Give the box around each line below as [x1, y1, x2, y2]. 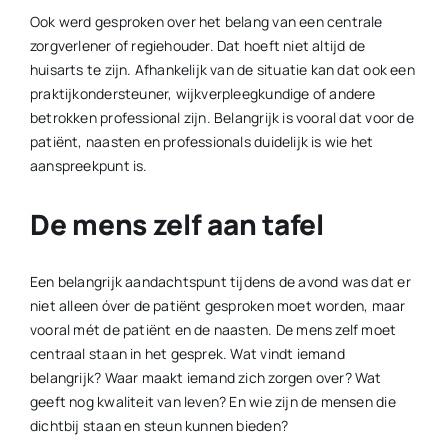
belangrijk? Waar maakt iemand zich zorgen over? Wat [29, 367, 382, 387]
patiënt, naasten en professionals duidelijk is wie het [29, 131, 374, 151]
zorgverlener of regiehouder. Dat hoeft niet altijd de [29, 35, 366, 55]
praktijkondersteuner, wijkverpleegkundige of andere [29, 83, 376, 103]
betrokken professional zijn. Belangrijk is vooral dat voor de [29, 107, 414, 127]
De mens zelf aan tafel [29, 204, 324, 243]
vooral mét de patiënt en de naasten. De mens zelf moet [29, 319, 397, 339]
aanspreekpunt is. [29, 155, 148, 175]
